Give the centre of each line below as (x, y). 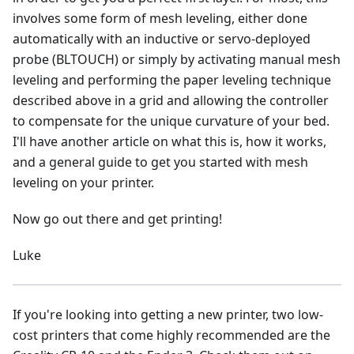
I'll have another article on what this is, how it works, (169, 142)
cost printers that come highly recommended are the (171, 335)
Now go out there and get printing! (117, 219)
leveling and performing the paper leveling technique (172, 80)
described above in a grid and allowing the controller (171, 101)
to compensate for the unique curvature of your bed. (171, 121)
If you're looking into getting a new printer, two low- (168, 315)
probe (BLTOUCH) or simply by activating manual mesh (177, 60)
